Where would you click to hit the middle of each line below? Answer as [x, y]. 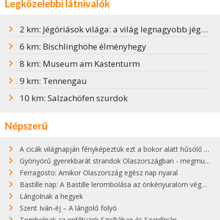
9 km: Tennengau [53, 81]
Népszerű [26, 125]
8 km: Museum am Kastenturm [80, 63]
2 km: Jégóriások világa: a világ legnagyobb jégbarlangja [110, 29]
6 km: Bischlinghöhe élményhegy [83, 46]
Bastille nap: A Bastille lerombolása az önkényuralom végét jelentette [110, 184]
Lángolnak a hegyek [51, 196]
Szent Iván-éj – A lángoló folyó [68, 208]
